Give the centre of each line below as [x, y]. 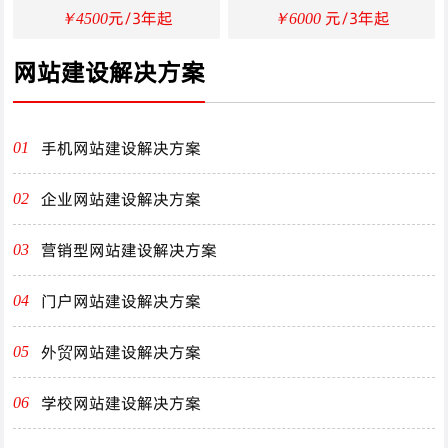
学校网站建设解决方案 [121, 402]
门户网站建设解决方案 [121, 300]
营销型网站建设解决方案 [129, 249]
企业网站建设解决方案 [121, 198]
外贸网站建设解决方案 [121, 351]
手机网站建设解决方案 [121, 147]
